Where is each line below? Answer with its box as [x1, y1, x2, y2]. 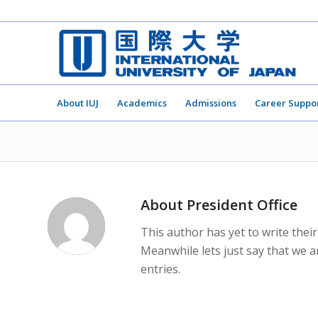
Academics [117, 97, 167, 109]
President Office [187, 195, 297, 214]
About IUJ [57, 97, 99, 109]
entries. [141, 261, 180, 277]
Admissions [185, 97, 236, 109]
